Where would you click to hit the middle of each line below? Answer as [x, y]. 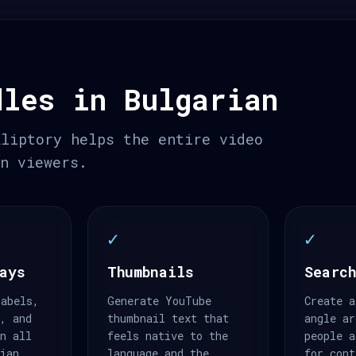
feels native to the [168, 336]
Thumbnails [151, 272]
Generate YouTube [160, 301]
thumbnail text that [168, 318]
